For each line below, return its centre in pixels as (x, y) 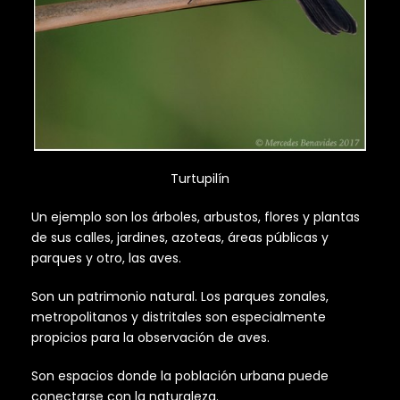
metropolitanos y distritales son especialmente (179, 317)
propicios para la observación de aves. (150, 338)
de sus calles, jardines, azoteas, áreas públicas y (180, 238)
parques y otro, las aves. (106, 258)
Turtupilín (200, 179)
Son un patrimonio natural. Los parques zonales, (180, 297)
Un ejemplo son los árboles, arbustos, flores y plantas (196, 217)
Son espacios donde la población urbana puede (180, 376)
